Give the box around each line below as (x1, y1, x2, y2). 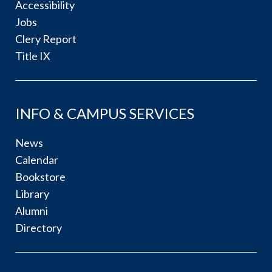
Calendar (15, 152, 58, 166)
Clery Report (15, 32, 76, 46)
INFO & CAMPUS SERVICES (15, 104, 194, 122)
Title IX (15, 49, 50, 63)
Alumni (15, 203, 48, 217)
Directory (15, 220, 62, 234)
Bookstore (15, 169, 66, 183)
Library (15, 186, 49, 200)
